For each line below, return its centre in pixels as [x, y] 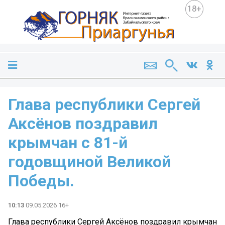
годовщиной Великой [89, 162]
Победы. [41, 181]
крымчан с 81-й [68, 143]
